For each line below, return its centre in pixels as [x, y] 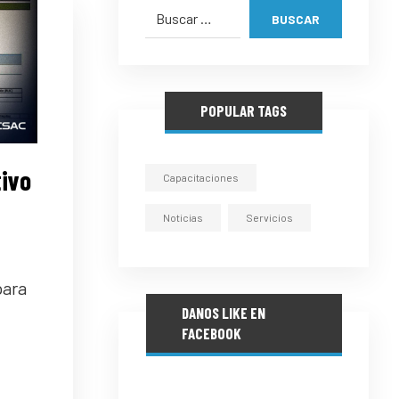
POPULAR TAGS [244, 110]
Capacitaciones [201, 177]
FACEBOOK [211, 333]
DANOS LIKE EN [223, 313]
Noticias [183, 217]
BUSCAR [296, 19]
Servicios [270, 217]
